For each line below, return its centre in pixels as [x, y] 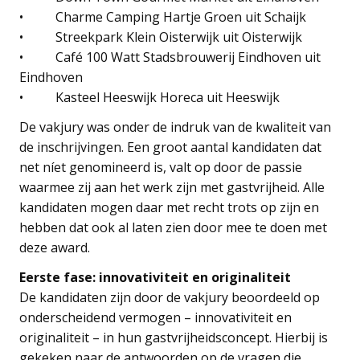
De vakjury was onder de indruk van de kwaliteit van [175, 127]
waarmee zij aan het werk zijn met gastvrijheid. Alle [172, 187]
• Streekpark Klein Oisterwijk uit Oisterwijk [161, 37]
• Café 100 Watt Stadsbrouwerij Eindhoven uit [170, 57]
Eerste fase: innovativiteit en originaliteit [155, 277]
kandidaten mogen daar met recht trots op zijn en [169, 207]
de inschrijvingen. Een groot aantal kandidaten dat [170, 147]
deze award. [55, 247]
